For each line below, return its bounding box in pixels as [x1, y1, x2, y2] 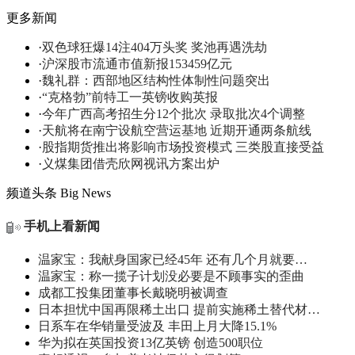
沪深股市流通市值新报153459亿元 [42, 56, 232, 71]
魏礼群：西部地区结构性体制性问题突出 [42, 73, 270, 87]
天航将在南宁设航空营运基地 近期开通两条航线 [42, 123, 311, 137]
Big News [60, 185, 111, 200]
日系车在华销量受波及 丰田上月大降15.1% [38, 319, 277, 334]
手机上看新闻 [24, 219, 100, 234]
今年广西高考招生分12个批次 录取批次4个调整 [42, 106, 305, 120]
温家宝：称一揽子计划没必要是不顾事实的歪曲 [38, 269, 304, 284]
